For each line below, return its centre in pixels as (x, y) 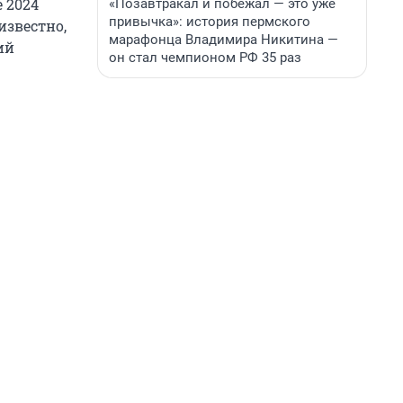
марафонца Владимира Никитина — (224, 40)
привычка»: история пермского (210, 22)
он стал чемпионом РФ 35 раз (205, 58)
